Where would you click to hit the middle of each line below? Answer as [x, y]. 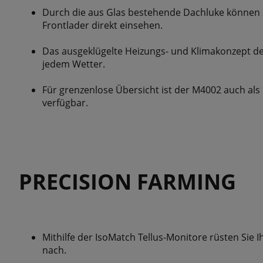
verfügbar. [65, 103]
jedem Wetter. [74, 64]
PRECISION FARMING [127, 182]
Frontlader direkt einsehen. [102, 25]
